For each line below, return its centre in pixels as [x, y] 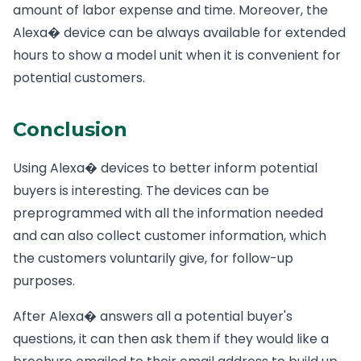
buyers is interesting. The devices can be [141, 191]
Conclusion [70, 129]
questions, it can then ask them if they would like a [171, 339]
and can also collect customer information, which [170, 236]
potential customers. [79, 78]
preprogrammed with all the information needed [168, 213]
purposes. [44, 281]
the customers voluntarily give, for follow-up [153, 258]
